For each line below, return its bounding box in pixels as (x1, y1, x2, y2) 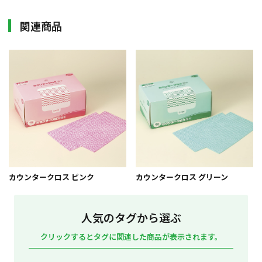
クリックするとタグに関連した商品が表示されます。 (40, 231, 222, 243)
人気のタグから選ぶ (81, 209, 181, 226)
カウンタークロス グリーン (136, 171, 229, 183)
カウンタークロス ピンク (9, 171, 94, 183)
